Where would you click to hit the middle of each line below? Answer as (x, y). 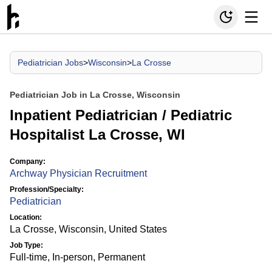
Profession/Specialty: (47, 189)
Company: (28, 161)
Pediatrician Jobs (50, 63)
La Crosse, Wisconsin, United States (88, 229)
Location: (26, 217)
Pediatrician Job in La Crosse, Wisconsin (95, 95)
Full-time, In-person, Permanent (77, 257)
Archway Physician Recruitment (78, 173)
